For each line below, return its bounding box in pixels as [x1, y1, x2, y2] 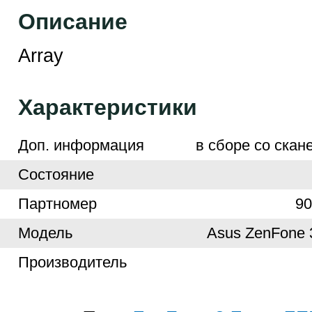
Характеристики [17, 95, 197, 120]
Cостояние [17, 166, 94, 183]
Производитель [17, 253, 127, 271]
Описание [17, 9, 127, 34]
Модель [17, 224, 72, 242]
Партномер [17, 195, 97, 212]
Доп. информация [17, 136, 144, 154]
